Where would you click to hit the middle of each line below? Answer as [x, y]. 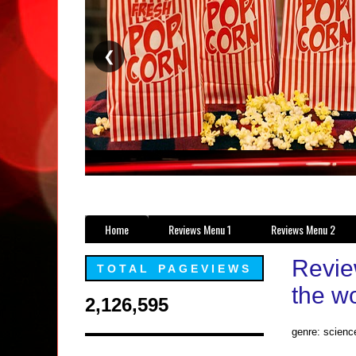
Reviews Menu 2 [303, 229]
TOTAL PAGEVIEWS [174, 269]
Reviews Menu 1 [200, 229]
